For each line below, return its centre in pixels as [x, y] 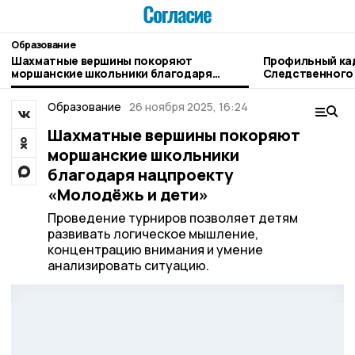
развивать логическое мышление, [153, 234]
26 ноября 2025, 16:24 [189, 107]
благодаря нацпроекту [140, 175]
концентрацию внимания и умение [155, 250]
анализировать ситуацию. [128, 265]
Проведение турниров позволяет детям [172, 218]
